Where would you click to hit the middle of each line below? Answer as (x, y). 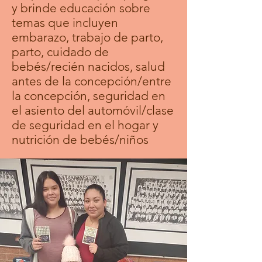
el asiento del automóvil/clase (93, 110)
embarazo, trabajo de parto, (87, 37)
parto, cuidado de (60, 52)
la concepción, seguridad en (89, 96)
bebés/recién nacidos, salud (88, 66)
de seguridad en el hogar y (85, 125)
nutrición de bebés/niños (82, 139)
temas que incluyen (65, 23)
